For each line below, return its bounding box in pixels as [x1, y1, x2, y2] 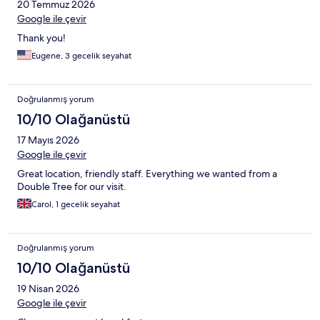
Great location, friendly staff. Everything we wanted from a [17, 167, 277, 181]
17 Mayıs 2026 [17, 134, 79, 147]
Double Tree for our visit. [17, 180, 126, 194]
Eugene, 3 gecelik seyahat [31, 50, 131, 62]
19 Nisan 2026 [17, 282, 79, 296]
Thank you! [17, 31, 66, 45]
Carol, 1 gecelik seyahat [31, 199, 120, 211]
